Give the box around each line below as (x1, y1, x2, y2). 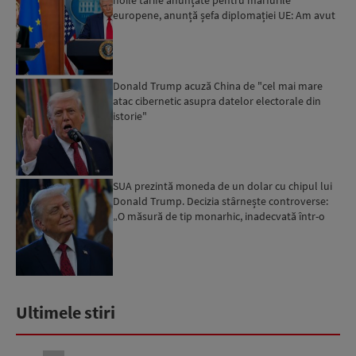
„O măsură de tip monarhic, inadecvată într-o (113, 208, 326, 223)
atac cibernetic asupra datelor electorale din (113, 93, 322, 108)
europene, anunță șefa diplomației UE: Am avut (113, 8, 336, 23)
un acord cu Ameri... (113, 23, 207, 38)
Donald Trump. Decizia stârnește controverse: (113, 193, 329, 208)
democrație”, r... (113, 223, 186, 238)
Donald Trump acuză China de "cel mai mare (113, 78, 323, 93)
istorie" (113, 108, 148, 123)
